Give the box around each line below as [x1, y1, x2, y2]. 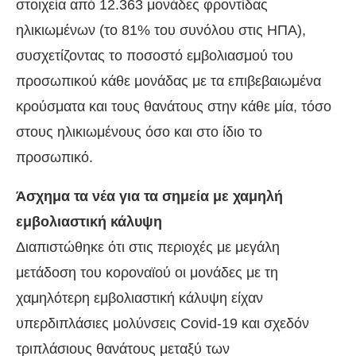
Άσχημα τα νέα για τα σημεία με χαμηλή [16, 188, 283, 205]
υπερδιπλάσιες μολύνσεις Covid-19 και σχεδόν [16, 315, 309, 332]
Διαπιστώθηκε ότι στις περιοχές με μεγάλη [16, 239, 280, 256]
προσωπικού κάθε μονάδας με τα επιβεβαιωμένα [16, 73, 321, 90]
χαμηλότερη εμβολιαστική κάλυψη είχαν [16, 290, 263, 307]
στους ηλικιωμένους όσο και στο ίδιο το [16, 124, 262, 141]
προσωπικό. [16, 149, 93, 166]
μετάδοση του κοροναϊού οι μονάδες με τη [16, 265, 278, 281]
